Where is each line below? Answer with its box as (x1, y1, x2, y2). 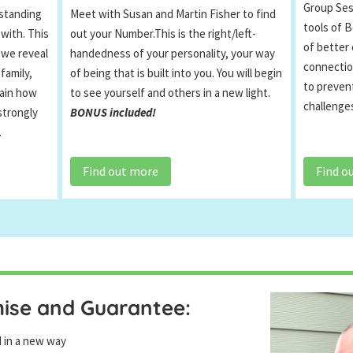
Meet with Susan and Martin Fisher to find (70, 6, 277, 22)
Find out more (83, 162, 159, 179)
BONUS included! (70, 105, 157, 121)
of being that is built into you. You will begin (70, 65, 283, 81)
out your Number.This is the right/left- (70, 26, 257, 42)
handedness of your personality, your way (70, 46, 276, 61)
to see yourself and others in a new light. (70, 85, 271, 101)
